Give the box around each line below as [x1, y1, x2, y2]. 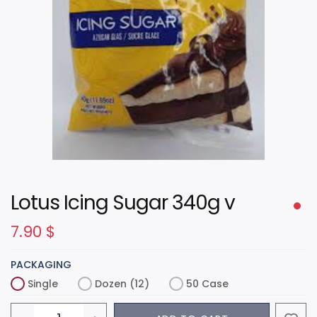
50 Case [186, 276, 229, 291]
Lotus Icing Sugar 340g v [11, 188, 235, 217]
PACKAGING [11, 257, 71, 272]
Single [28, 276, 58, 291]
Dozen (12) [95, 276, 149, 291]
